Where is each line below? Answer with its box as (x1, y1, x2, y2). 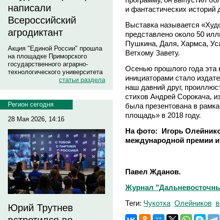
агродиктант (8, 27, 63, 38)
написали (8, 2, 51, 13)
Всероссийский (8, 15, 76, 26)
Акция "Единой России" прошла (8, 45, 102, 52)
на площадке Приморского (8, 53, 87, 60)
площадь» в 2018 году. (125, 110, 201, 119)
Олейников (174, 198, 212, 207)
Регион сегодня (8, 101, 54, 108)
